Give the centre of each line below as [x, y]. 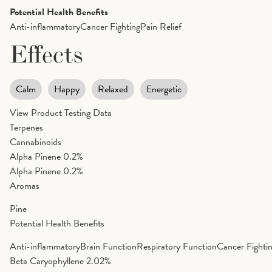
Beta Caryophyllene [47, 261]
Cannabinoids [36, 142]
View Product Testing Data [61, 113]
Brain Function [108, 247]
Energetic [164, 89]
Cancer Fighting [110, 26]
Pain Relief [161, 26]
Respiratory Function [177, 247]
